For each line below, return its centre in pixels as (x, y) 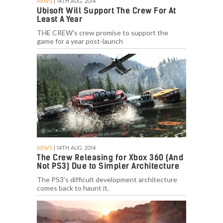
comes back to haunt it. (73, 188)
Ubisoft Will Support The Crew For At (106, 11)
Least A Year (59, 19)
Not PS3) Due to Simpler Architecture (108, 166)
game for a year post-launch (80, 41)
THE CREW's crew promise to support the (103, 33)
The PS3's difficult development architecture (107, 180)
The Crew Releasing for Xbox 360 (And (110, 158)
